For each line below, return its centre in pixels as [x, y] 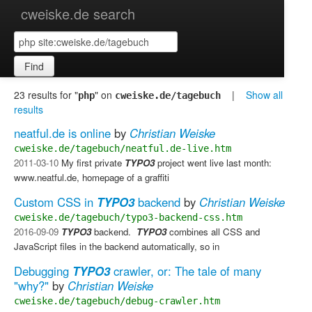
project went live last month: [213, 163]
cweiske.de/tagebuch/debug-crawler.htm [117, 301]
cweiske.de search [78, 14]
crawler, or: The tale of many [186, 271]
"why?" [31, 285]
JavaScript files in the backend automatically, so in [117, 246]
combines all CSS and [213, 232]
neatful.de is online [62, 133]
